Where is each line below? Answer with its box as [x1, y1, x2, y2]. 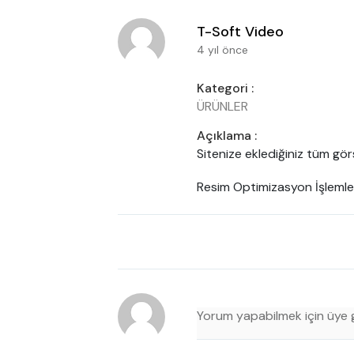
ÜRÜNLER [197, 98, 249, 115]
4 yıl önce [197, 43, 249, 57]
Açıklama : [197, 127, 258, 144]
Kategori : [197, 80, 254, 96]
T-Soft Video [197, 22, 284, 41]
